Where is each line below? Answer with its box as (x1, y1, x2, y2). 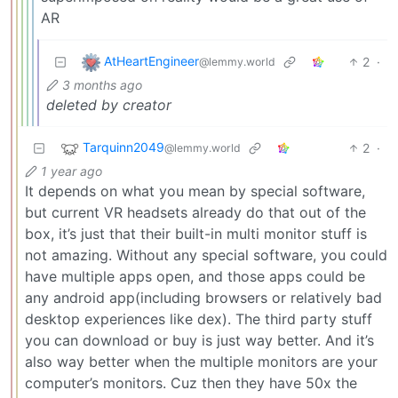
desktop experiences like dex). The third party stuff (25, 309, 372, 328)
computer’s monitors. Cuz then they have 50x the (25, 373, 357, 392)
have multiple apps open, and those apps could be (25, 267, 365, 285)
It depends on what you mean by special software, (25, 181, 365, 200)
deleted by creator (46, 95, 171, 114)
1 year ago (41, 163, 102, 179)
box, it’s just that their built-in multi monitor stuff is (25, 224, 367, 243)
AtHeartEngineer (104, 53, 199, 69)
